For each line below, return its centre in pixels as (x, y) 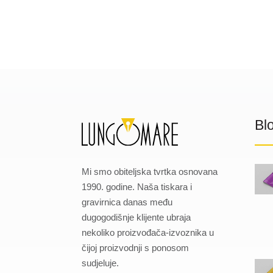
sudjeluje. (101, 263)
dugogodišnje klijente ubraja (136, 217)
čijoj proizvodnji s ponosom (136, 247)
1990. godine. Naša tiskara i (137, 186)
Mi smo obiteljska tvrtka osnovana (150, 171)
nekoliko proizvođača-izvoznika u (148, 232)
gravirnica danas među (127, 202)
